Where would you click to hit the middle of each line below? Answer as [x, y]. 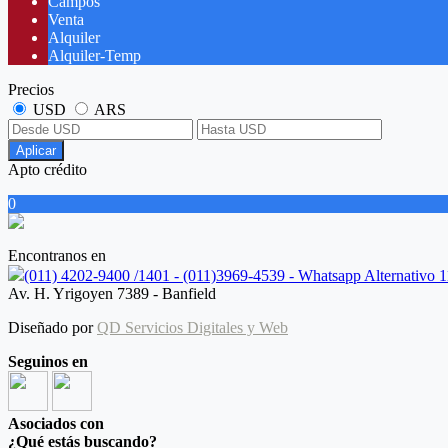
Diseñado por [52, 328]
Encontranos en [57, 256]
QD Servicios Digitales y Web [192, 328]
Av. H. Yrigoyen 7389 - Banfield [112, 294]
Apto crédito [47, 170]
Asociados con [56, 424]
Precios [31, 90]
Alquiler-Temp [94, 56]
